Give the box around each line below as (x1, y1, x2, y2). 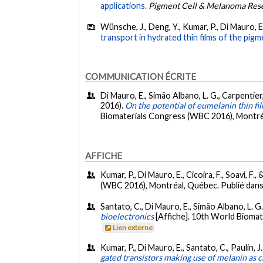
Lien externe (113, 222, 153, 232)
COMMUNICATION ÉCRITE (85, 70, 197, 82)
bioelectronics (100, 211, 154, 221)
